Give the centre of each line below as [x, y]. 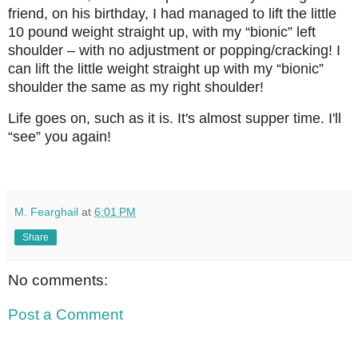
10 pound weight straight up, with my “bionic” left [162, 32]
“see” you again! [60, 137]
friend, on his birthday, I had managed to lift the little [172, 14]
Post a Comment [66, 315]
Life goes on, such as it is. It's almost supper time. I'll [175, 119]
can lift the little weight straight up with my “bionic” [166, 69]
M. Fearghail [46, 211]
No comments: [58, 280]
